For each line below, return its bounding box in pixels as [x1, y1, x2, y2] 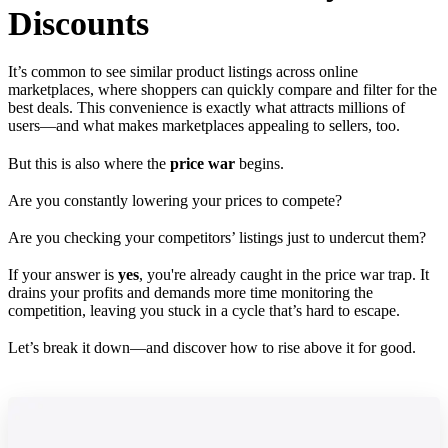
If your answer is [8, 266, 118, 284]
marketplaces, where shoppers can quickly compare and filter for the [8, 81, 437, 99]
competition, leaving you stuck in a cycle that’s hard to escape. [8, 302, 400, 320]
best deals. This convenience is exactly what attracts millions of [8, 99, 405, 117]
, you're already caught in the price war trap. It [139, 266, 429, 284]
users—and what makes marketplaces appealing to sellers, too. [8, 117, 400, 135]
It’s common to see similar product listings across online [8, 63, 358, 81]
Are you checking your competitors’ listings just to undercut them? [8, 229, 426, 246]
